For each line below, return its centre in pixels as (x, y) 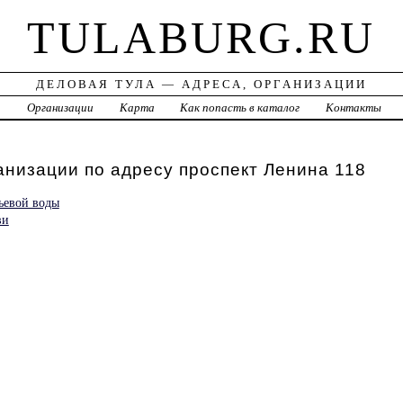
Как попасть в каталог (240, 108)
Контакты (354, 108)
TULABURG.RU (201, 38)
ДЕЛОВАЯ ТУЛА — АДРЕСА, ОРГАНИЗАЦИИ (201, 85)
